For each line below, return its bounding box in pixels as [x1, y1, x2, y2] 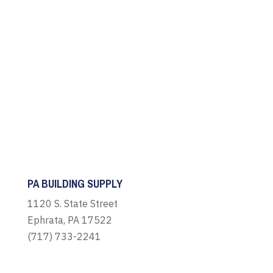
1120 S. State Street [27, 197, 118, 210]
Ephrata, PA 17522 [27, 213, 112, 226]
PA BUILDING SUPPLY [27, 175, 122, 191]
